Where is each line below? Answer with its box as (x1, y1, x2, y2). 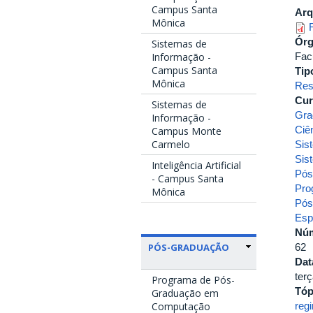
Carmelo (152, 137, 190, 151)
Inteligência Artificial (152, 158, 241, 172)
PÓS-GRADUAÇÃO (148, 240, 229, 254)
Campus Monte (152, 124, 221, 138)
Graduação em (152, 286, 219, 300)
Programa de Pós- (152, 272, 235, 286)
